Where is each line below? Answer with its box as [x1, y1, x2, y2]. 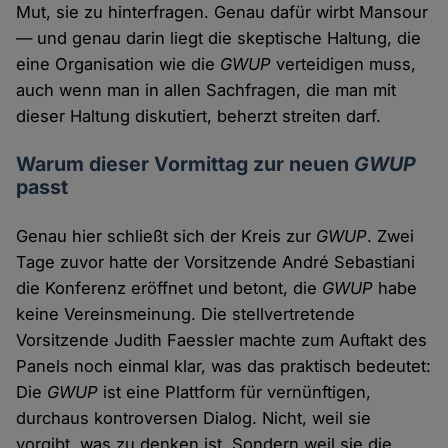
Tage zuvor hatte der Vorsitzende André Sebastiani [16, 251, 416, 272]
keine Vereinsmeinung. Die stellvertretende [16, 303, 356, 324]
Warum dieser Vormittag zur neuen [16, 151, 355, 176]
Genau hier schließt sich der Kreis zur [16, 225, 317, 246]
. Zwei [367, 225, 415, 246]
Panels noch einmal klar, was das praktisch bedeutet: [16, 355, 432, 376]
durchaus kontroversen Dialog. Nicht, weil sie [16, 407, 372, 428]
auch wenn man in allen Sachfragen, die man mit [16, 79, 397, 100]
